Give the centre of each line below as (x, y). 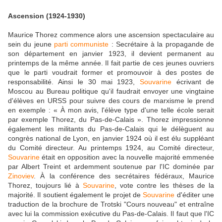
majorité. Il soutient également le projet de (76, 194)
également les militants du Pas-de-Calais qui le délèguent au (111, 129)
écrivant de (193, 82)
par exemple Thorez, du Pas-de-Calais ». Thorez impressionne (111, 119)
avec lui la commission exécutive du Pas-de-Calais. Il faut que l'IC (111, 213)
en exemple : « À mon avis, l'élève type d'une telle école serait (111, 110)
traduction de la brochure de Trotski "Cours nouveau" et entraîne (111, 204)
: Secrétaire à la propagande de (162, 44)
